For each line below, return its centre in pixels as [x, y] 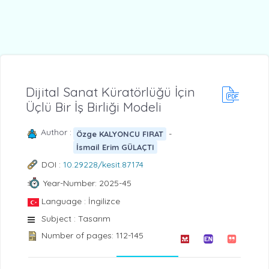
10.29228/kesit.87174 [103, 165]
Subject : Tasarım [76, 219]
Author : [56, 132]
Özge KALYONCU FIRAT [119, 134]
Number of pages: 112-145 [92, 236]
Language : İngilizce [81, 201]
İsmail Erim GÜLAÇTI [115, 147]
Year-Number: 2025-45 [87, 183]
